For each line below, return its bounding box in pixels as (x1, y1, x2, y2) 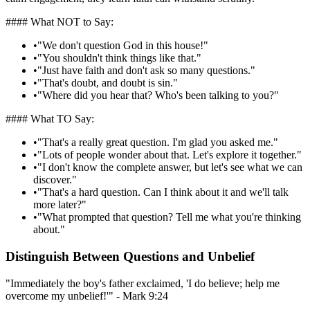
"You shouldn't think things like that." (37, 52, 201, 64)
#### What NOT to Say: (6, 16, 113, 28)
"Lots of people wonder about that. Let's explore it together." (37, 149, 302, 161)
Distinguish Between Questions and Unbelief (6, 249, 255, 264)
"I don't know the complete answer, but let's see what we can (37, 161, 302, 174)
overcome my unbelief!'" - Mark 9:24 (6, 289, 168, 302)
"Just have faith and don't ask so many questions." (37, 64, 255, 77)
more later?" (33, 199, 86, 211)
